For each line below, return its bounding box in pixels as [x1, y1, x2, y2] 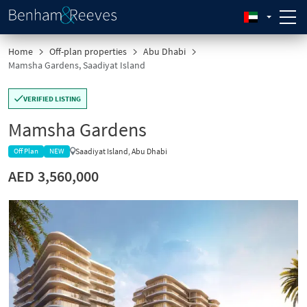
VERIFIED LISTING [23, 94, 81, 103]
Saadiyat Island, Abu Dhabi [75, 146, 167, 156]
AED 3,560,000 [8, 167, 99, 186]
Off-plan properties [49, 45, 127, 58]
